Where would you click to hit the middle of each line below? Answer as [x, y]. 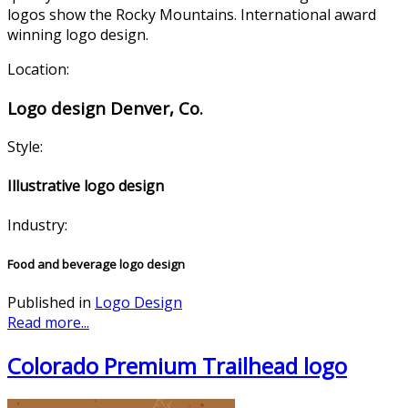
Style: [25, 146]
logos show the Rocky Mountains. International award [192, 15]
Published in [49, 302]
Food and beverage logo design [96, 264]
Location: [38, 70]
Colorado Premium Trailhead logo [177, 365]
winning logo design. [78, 35]
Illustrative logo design [86, 186]
